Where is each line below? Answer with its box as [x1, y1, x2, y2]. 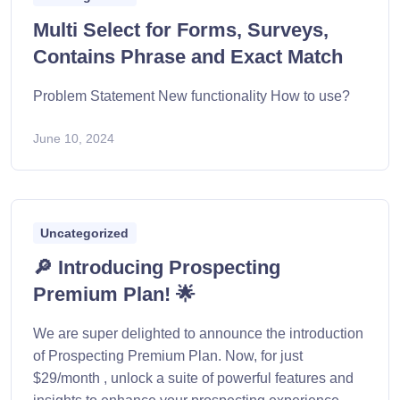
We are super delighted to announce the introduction [33, 326, 363, 342]
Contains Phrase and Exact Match [33, 46, 343, 69]
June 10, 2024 [33, 131, 114, 146]
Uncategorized [40, 226, 129, 241]
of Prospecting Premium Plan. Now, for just [33, 348, 303, 364]
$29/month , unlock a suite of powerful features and [33, 371, 354, 387]
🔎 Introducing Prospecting [33, 256, 280, 279]
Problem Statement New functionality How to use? [33, 88, 350, 104]
